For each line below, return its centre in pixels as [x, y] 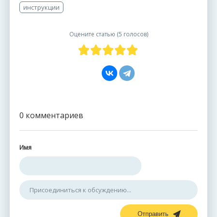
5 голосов [132, 34]
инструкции [41, 7]
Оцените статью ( [94, 34]
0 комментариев [51, 115]
